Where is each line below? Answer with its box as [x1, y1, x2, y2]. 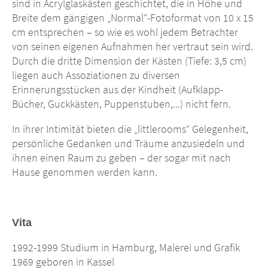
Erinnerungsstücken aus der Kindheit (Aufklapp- [12, 83, 223, 97]
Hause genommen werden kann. [12, 165, 157, 179]
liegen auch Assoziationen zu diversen [12, 68, 180, 83]
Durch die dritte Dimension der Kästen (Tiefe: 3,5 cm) [12, 54, 246, 68]
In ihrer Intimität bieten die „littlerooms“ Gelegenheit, [12, 122, 248, 136]
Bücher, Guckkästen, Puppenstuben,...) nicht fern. [12, 97, 231, 111]
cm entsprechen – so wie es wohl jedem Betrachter [12, 25, 238, 39]
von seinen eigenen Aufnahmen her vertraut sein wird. [12, 39, 253, 54]
